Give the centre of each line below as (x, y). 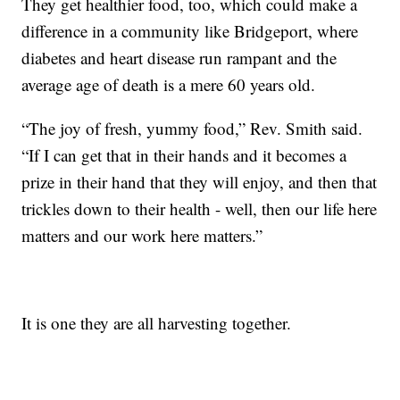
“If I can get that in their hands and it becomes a (184, 154)
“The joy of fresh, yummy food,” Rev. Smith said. (192, 128)
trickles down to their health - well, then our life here (200, 208)
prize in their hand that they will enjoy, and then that (200, 181)
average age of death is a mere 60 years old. (169, 84)
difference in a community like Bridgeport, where (190, 30)
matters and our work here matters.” (142, 235)
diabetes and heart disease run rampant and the (179, 57)
